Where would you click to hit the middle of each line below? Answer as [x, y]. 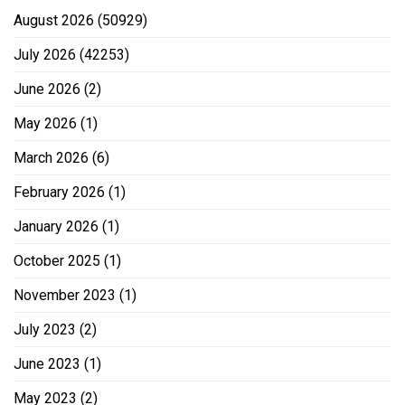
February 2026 [59, 192]
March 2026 [51, 157]
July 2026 [45, 54]
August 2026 [54, 20]
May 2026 [45, 123]
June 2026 [47, 89]
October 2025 [57, 260]
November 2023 [65, 295]
